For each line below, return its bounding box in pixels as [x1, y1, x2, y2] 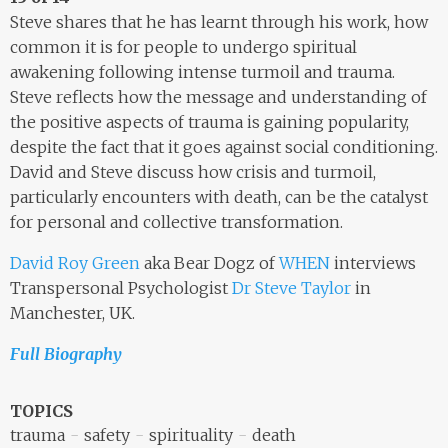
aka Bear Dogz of [140, 252, 279, 273]
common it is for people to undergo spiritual [10, 36, 357, 57]
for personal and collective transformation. [10, 211, 343, 232]
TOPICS [10, 400, 73, 421]
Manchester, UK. [10, 302, 135, 323]
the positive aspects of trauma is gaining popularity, [10, 111, 409, 132]
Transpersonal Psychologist [10, 277, 232, 298]
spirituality [149, 424, 234, 445]
